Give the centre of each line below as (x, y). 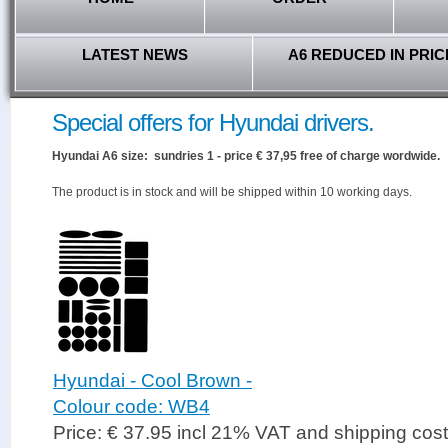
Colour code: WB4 (131, 406)
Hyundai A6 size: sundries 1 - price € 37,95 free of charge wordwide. (246, 156)
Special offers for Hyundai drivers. (213, 122)
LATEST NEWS (134, 54)
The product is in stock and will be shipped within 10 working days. (232, 192)
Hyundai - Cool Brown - (152, 380)
